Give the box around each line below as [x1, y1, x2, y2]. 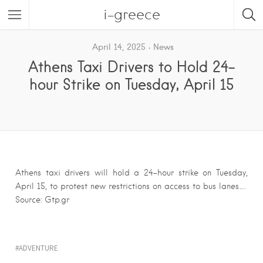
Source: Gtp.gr [15, 195, 69, 204]
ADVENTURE [19, 243, 58, 253]
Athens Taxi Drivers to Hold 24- [28, 58, 235, 75]
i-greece [103, 6, 160, 23]
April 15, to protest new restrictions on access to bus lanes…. [15, 181, 245, 191]
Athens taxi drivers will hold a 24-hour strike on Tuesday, [15, 168, 248, 177]
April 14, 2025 [92, 42, 146, 52]
